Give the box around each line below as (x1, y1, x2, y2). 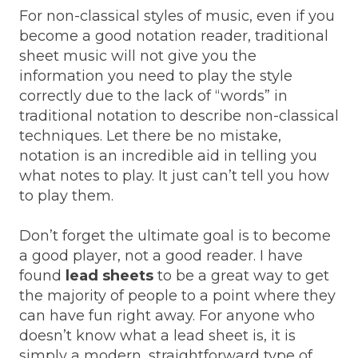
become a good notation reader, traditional (19, 26, 328, 45)
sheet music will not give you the (19, 46, 257, 65)
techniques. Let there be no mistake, (19, 126, 281, 145)
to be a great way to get (153, 266, 329, 284)
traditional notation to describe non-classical (19, 106, 339, 125)
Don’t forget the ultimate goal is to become (19, 226, 331, 245)
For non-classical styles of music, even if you (19, 6, 335, 25)
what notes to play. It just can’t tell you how (19, 166, 329, 185)
